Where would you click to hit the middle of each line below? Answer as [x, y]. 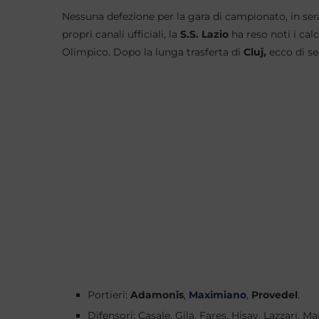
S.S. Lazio [204, 34]
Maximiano [218, 295]
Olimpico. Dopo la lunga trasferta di [153, 52]
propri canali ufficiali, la [121, 34]
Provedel [274, 295]
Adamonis [157, 295]
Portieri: [109, 295]
